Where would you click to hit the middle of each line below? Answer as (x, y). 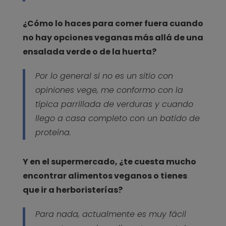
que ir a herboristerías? (72, 190)
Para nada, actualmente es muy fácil (110, 214)
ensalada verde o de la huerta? (89, 52)
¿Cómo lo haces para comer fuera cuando (113, 24)
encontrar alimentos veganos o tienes (105, 176)
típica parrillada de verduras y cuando (114, 104)
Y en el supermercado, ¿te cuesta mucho (109, 162)
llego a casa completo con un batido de (117, 119)
